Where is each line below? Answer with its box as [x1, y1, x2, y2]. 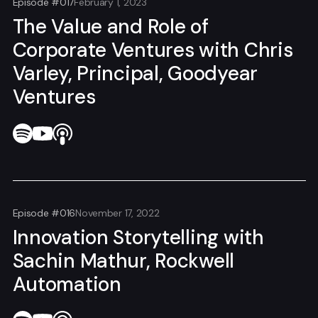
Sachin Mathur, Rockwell [12, 248, 235, 275]
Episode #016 [12, 207, 76, 220]
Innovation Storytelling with [12, 224, 264, 251]
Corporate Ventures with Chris [12, 36, 293, 63]
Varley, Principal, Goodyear [12, 60, 258, 87]
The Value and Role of [12, 13, 209, 40]
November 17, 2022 [75, 207, 160, 220]
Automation [12, 271, 121, 298]
